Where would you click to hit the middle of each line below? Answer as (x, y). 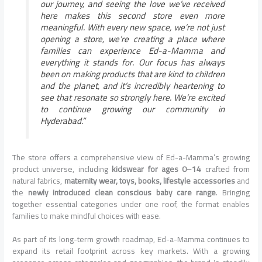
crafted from (225, 169)
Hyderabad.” (63, 120)
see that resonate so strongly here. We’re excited (132, 97)
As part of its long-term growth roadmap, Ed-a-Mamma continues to (131, 239)
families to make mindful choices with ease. (87, 216)
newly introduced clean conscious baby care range (122, 193)
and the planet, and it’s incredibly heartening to (132, 85)
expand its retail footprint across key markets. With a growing (131, 251)
